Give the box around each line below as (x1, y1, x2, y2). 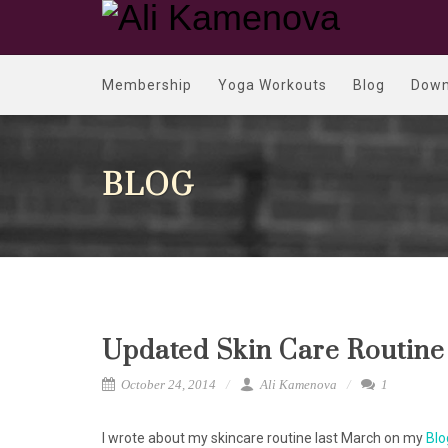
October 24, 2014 (118, 377, 216, 392)
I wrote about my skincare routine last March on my (102, 430, 426, 446)
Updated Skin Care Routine (102, 335, 445, 368)
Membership (102, 77, 192, 93)
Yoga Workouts (218, 77, 327, 93)
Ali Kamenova (257, 377, 337, 392)
